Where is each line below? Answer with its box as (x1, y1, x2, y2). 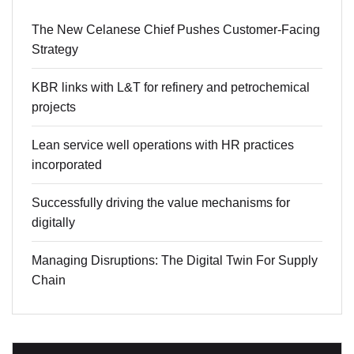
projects (32, 100, 76, 115)
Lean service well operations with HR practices (32, 138, 294, 153)
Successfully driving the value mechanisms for (32, 196, 290, 210)
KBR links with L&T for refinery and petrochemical (32, 81, 310, 95)
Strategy (32, 43, 78, 57)
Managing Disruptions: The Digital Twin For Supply (32, 254, 318, 268)
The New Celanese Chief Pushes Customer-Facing (32, 23, 320, 37)
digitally (32, 216, 75, 230)
